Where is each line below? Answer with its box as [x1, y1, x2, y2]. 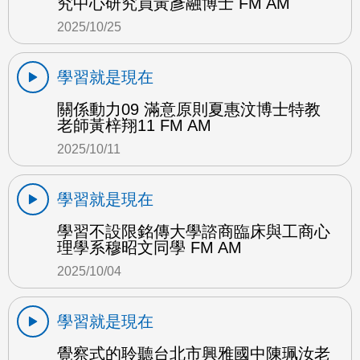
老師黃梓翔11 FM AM [57, 116, 211, 134]
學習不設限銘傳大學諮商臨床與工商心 [57, 222, 330, 240]
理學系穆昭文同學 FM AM [57, 238, 242, 256]
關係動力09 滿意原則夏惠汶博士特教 [57, 100, 321, 118]
